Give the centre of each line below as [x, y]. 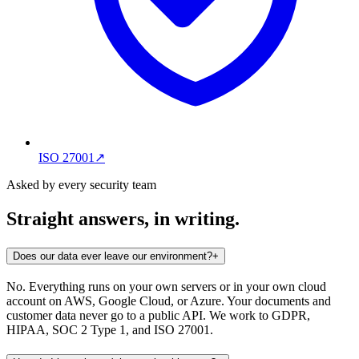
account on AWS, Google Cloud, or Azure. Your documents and [169, 301]
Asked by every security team [81, 185]
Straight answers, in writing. [123, 219]
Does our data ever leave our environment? [113, 256]
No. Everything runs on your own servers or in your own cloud [166, 286]
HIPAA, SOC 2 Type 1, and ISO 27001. [110, 329]
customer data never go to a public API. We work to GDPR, [158, 315]
